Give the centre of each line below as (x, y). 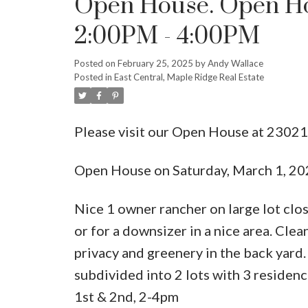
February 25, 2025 (155, 63)
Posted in (93, 77)
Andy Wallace (235, 63)
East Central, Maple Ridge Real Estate (189, 77)
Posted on (96, 63)
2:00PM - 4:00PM (167, 36)
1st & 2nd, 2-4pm (126, 296)
